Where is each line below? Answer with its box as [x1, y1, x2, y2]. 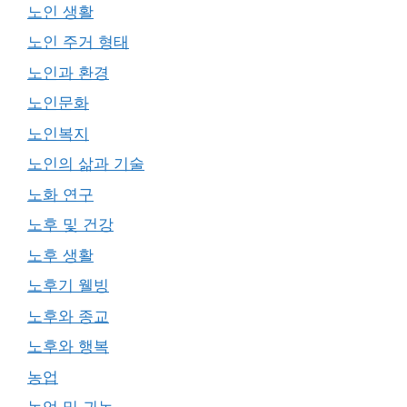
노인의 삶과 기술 [27, 154, 144, 173]
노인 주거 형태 [27, 33, 129, 51]
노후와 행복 [27, 337, 109, 355]
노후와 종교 [27, 306, 109, 325]
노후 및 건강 [27, 215, 114, 233]
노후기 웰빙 [27, 276, 109, 294]
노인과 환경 [27, 63, 109, 82]
